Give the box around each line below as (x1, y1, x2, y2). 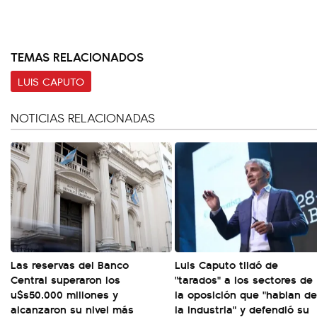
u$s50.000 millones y (11, 286, 118, 303)
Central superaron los (11, 271, 120, 288)
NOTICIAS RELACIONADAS (11, 109, 155, 127)
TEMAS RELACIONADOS (11, 47, 144, 66)
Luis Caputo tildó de (175, 256, 278, 273)
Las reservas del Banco (11, 256, 129, 273)
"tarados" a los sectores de (175, 271, 313, 288)
